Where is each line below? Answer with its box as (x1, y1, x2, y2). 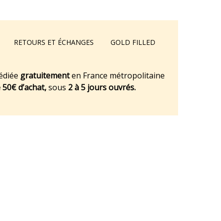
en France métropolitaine (70, 70, 165, 81)
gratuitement (20, 70, 70, 81)
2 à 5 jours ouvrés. (66, 82, 136, 93)
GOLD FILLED (110, 37, 155, 47)
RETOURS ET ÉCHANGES (14, 37, 94, 47)
